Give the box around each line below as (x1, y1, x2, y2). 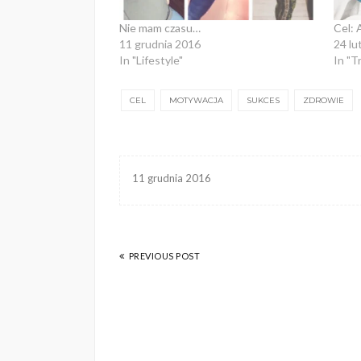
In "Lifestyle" (119, 53, 183, 68)
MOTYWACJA (169, 95, 223, 106)
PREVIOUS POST (128, 251, 200, 262)
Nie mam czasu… (119, 21, 201, 35)
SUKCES (247, 95, 280, 106)
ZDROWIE (303, 95, 344, 106)
